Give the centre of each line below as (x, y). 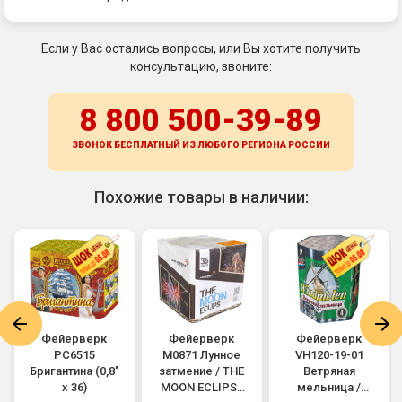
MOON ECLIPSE (201, 388)
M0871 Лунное (202, 355)
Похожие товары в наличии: (201, 197)
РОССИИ (309, 145)
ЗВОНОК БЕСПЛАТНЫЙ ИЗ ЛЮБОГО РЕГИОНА (180, 145)
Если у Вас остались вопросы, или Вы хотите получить (201, 49)
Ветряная (329, 371)
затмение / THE (202, 371)
